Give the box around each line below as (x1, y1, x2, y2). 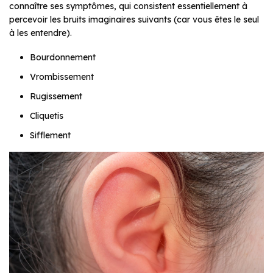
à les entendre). (9, 27, 72, 38)
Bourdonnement (30, 51, 96, 63)
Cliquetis (30, 110, 63, 121)
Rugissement (30, 90, 82, 102)
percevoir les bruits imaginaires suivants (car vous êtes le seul (9, 13, 259, 25)
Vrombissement (30, 71, 94, 82)
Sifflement (30, 129, 71, 141)
